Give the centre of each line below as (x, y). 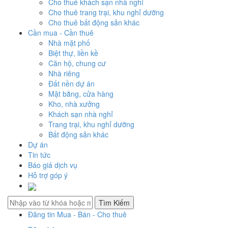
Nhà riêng (64, 74)
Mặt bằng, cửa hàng (81, 94)
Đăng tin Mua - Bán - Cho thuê (77, 214)
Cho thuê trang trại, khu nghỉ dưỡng (106, 12)
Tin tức (39, 155)
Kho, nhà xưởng (74, 104)
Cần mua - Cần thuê (61, 33)
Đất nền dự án (72, 84)
